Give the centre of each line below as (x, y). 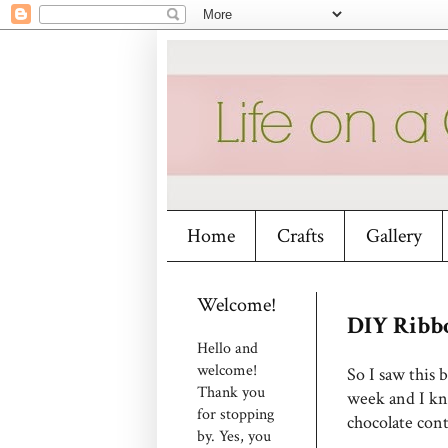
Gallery (394, 236)
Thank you (231, 392)
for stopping (235, 414)
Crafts (300, 236)
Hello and (227, 348)
